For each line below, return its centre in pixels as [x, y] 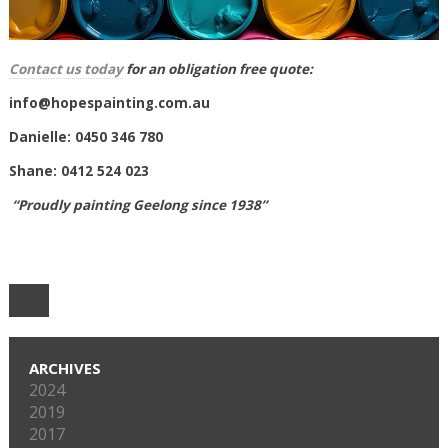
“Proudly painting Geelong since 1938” [146, 205]
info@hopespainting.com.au [109, 103]
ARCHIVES [64, 368]
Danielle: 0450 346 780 [85, 137]
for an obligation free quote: [220, 69]
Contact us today [65, 69]
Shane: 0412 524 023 [78, 171]
